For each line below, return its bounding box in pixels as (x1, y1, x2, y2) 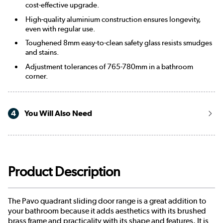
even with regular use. (25, 24, 96, 33)
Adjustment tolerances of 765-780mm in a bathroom (25, 62, 193, 72)
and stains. (25, 48, 59, 57)
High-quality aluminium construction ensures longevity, (25, 14, 201, 24)
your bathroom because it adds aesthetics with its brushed (8, 206, 206, 216)
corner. (25, 72, 48, 81)
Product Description (8, 163, 120, 180)
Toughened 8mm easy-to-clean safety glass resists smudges (25, 38, 212, 48)
